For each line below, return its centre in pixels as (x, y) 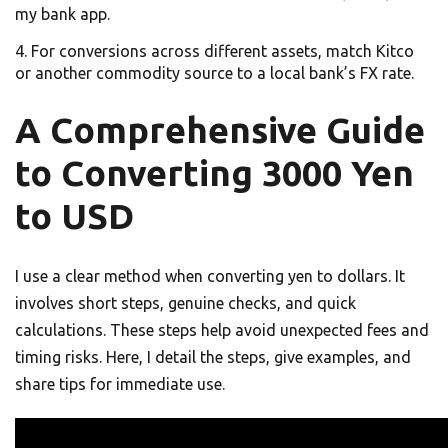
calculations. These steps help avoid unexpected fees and (222, 330)
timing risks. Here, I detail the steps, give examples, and (213, 357)
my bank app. (62, 14)
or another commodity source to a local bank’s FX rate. (214, 73)
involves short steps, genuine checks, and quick (185, 303)
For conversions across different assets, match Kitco (222, 51)
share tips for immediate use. (120, 384)
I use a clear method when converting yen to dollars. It (210, 276)
